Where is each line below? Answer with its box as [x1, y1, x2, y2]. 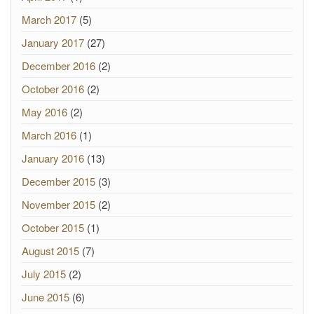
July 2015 [22, 266, 66, 281]
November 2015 [22, 197, 95, 212]
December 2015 [22, 174, 95, 189]
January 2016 [22, 151, 84, 165]
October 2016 [22, 81, 84, 96]
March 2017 [22, 12, 76, 27]
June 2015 [22, 289, 69, 304]
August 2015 [22, 243, 79, 258]
